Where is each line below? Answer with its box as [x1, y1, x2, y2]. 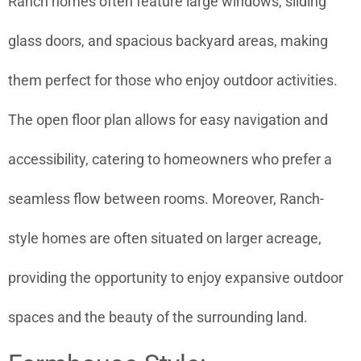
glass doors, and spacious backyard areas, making [8, 32, 328, 50]
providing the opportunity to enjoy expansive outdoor [8, 269, 343, 287]
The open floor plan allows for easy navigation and [8, 111, 328, 129]
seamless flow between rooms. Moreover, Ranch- [8, 190, 324, 208]
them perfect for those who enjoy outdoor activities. [8, 72, 338, 89]
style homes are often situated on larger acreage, [8, 230, 322, 247]
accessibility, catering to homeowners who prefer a [8, 151, 332, 168]
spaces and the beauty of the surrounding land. [8, 309, 308, 326]
